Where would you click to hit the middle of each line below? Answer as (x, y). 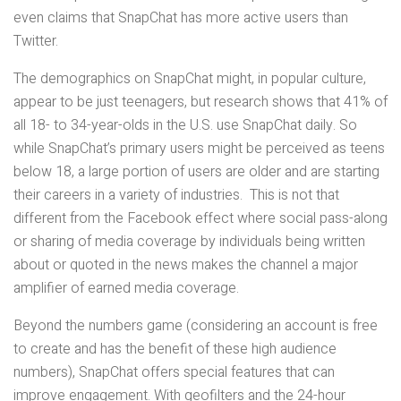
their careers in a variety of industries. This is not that (176, 196)
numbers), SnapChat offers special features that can (174, 373)
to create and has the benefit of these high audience (175, 350)
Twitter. (36, 42)
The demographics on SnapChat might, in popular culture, (190, 79)
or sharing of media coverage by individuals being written (189, 242)
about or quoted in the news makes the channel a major (186, 265)
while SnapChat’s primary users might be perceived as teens (199, 149)
